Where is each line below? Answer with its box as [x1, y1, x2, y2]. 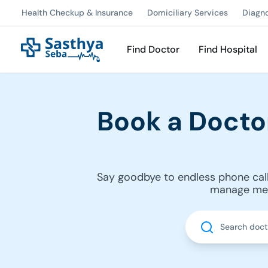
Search [185, 211, 215, 223]
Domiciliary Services [147, 7, 228, 18]
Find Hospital [199, 43, 257, 56]
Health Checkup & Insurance [22, 7, 133, 18]
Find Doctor [127, 43, 179, 56]
